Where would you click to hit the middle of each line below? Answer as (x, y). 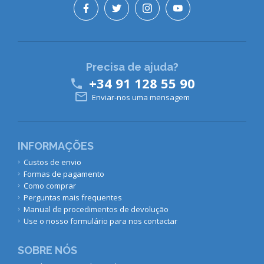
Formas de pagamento (64, 174)
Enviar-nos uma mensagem (141, 97)
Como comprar (50, 186)
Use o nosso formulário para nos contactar (100, 221)
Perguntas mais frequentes (73, 198)
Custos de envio (52, 162)
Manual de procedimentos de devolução (96, 209)
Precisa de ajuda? (132, 67)
